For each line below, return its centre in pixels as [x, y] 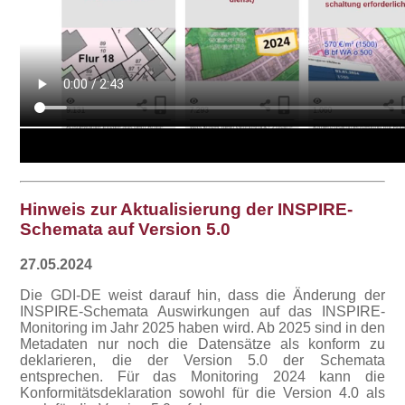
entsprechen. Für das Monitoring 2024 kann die [202, 376]
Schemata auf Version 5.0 [126, 230]
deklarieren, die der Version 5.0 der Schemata [202, 360]
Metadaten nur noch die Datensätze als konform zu [202, 344]
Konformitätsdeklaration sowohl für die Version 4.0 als [202, 392]
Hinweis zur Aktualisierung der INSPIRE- [187, 210]
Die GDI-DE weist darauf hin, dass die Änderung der [202, 295]
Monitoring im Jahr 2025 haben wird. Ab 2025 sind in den [202, 327]
